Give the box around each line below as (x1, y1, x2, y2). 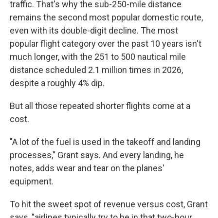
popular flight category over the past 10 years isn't (10, 38, 201, 49)
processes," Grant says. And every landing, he (10, 149, 184, 160)
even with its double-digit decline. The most (10, 25, 178, 36)
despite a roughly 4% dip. (10, 77, 105, 88)
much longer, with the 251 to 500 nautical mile (10, 51, 186, 62)
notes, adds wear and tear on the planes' (10, 163, 164, 173)
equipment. (10, 176, 54, 186)
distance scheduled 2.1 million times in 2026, (10, 64, 183, 75)
